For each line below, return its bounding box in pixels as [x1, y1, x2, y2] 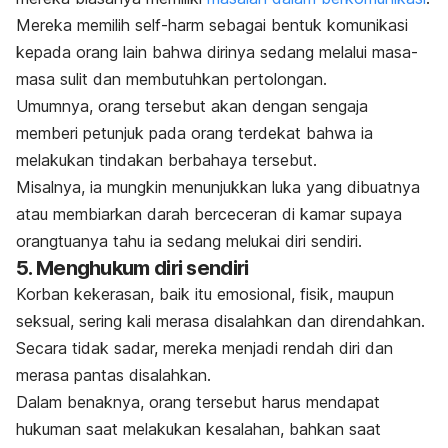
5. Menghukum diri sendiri [16, 256, 249, 281]
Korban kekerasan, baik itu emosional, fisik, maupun [16, 284, 394, 305]
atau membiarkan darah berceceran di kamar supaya [16, 204, 402, 225]
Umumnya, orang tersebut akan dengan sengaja [16, 96, 368, 117]
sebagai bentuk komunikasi [204, 15, 408, 36]
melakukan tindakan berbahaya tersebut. [16, 150, 317, 171]
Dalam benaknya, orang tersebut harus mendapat [16, 392, 380, 413]
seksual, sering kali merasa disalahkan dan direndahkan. [16, 311, 425, 332]
